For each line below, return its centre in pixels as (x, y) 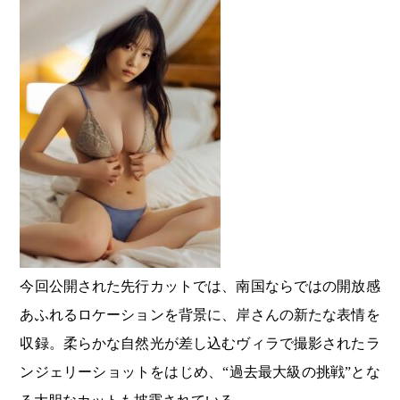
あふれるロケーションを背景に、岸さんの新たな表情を (200, 315)
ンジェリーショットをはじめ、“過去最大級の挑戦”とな (200, 372)
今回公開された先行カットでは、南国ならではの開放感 (200, 287)
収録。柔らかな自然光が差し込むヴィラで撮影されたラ (200, 344)
